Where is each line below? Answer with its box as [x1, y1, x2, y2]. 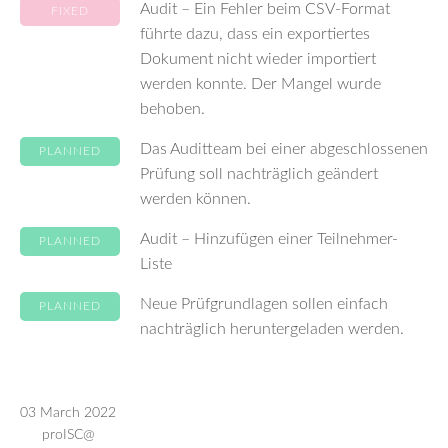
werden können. [140, 191, 251, 207]
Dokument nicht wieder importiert [140, 51, 376, 67]
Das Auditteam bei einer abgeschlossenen [140, 141, 428, 157]
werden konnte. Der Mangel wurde [140, 76, 381, 92]
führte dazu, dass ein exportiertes [140, 26, 370, 42]
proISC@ [41, 428, 95, 442]
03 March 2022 [20, 406, 116, 420]
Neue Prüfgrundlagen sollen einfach [140, 296, 388, 312]
